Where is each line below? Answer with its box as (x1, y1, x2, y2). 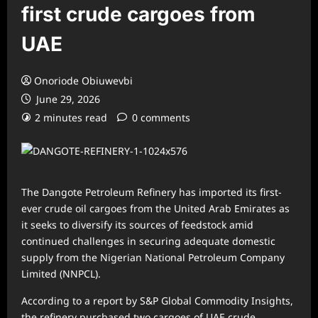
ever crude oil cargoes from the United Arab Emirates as (21, 202, 290, 216)
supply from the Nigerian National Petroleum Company (21, 251, 285, 265)
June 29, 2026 (33, 92, 100, 106)
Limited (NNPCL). (21, 267, 101, 281)
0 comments (132, 111, 190, 125)
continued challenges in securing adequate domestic (21, 234, 275, 248)
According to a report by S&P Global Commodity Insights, (21, 294, 293, 308)
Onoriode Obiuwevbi (34, 74, 133, 88)
